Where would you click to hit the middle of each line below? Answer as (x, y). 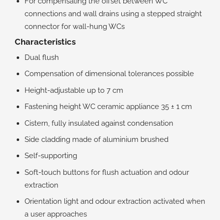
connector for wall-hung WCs (75, 27)
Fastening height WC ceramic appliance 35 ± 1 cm (108, 107)
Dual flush (42, 57)
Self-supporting (51, 156)
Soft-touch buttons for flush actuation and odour (107, 172)
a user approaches (56, 214)
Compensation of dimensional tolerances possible (109, 74)
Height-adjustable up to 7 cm (74, 90)
